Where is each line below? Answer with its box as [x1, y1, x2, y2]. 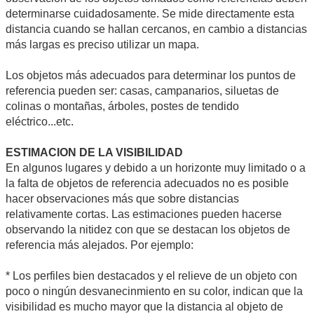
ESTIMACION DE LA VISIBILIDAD [6, 146, 183, 158]
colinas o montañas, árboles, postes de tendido [6, 100, 239, 112]
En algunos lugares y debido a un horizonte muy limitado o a [6, 161, 306, 174]
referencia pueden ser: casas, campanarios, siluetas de [6, 84, 279, 97]
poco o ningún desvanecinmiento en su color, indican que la [6, 285, 303, 297]
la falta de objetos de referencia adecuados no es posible [6, 177, 289, 189]
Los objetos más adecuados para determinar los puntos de [6, 69, 296, 81]
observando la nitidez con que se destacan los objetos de [6, 223, 290, 235]
